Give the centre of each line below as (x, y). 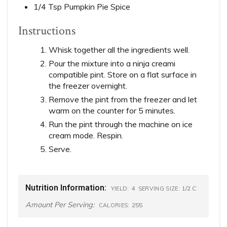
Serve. (60, 149)
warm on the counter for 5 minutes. (112, 111)
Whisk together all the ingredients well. (119, 50)
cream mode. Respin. (86, 136)
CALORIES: (114, 205)
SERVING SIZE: (159, 188)
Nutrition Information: (66, 187)
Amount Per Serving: (60, 204)
